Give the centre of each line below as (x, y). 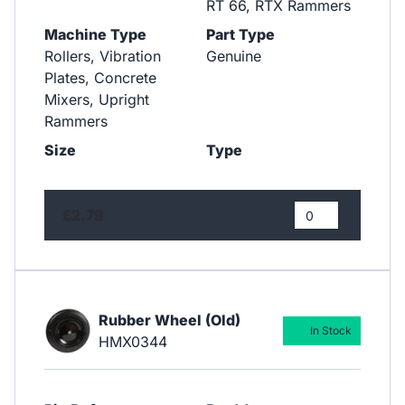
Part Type (240, 35)
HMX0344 (132, 341)
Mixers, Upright (97, 100)
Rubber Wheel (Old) (169, 320)
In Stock (330, 330)
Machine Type (95, 35)
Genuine (233, 57)
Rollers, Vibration (103, 57)
